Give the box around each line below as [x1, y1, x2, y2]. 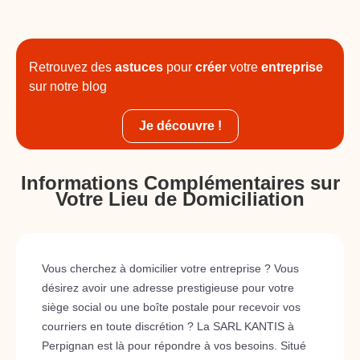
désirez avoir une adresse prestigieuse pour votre [42, 281, 294, 294]
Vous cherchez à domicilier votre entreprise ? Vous [42, 262, 299, 275]
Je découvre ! [138, 119, 222, 133]
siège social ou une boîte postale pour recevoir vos [42, 301, 301, 313]
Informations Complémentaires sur [20, 172, 340, 194]
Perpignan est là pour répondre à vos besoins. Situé [42, 339, 306, 352]
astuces [115, 60, 163, 74]
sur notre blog [29, 80, 107, 93]
